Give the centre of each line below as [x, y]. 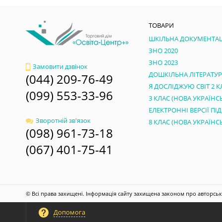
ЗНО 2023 [163, 62]
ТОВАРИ [161, 25]
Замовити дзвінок [60, 66]
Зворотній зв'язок [63, 121]
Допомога [69, 212]
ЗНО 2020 [163, 51]
